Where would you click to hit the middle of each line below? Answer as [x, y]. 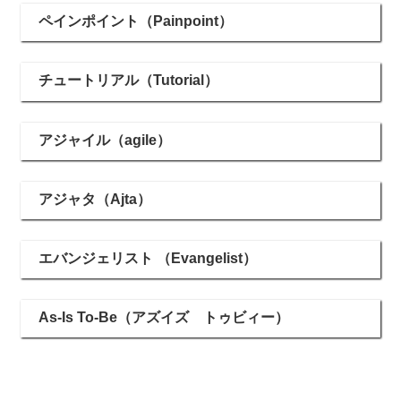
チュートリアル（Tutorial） [128, 81]
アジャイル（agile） [105, 140]
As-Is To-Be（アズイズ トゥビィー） [164, 318]
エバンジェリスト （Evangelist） [148, 259]
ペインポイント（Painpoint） [136, 21]
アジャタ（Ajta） [95, 199]
